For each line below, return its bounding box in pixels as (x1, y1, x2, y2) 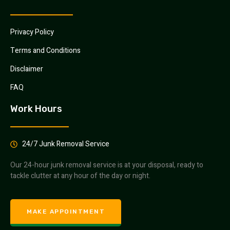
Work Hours (10, 103, 62, 115)
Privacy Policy (10, 27, 54, 38)
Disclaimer (10, 64, 43, 75)
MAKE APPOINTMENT (27, 207, 105, 215)
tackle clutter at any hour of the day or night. (10, 170, 150, 182)
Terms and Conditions (10, 45, 81, 56)
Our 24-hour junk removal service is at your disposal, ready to (10, 160, 203, 171)
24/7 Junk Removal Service (22, 139, 109, 150)
